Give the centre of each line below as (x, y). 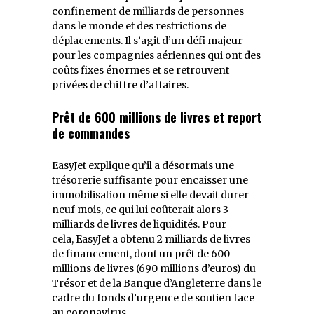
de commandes (91, 133)
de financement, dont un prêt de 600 (141, 253)
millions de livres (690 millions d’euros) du (154, 268)
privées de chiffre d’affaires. (120, 84)
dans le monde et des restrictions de (139, 26)
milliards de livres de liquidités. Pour (139, 224)
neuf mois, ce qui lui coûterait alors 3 (140, 209)
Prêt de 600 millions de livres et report (157, 117)
